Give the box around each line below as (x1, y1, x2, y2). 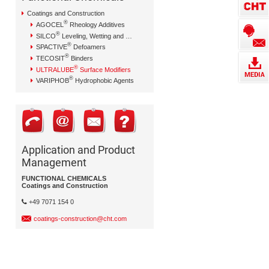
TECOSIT (36, 54, 65, 62)
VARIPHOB (36, 76, 69, 84)
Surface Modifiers (78, 65, 131, 73)
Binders (69, 54, 93, 62)
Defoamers (71, 43, 106, 50)
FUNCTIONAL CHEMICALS (22, 174, 106, 182)
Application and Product (22, 143, 135, 156)
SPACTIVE (36, 43, 67, 50)
